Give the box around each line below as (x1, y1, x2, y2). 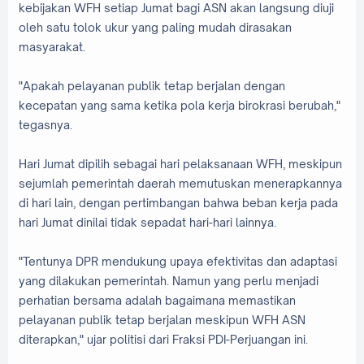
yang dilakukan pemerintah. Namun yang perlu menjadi (19, 273, 318, 288)
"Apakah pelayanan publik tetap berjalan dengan (19, 78, 285, 93)
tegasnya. (19, 117, 72, 132)
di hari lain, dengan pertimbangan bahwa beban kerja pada (19, 195, 338, 210)
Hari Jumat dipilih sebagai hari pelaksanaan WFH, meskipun (19, 156, 342, 171)
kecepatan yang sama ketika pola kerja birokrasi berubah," (19, 97, 340, 112)
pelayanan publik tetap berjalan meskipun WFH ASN (19, 312, 305, 327)
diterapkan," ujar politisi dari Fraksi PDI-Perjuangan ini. (19, 331, 308, 346)
